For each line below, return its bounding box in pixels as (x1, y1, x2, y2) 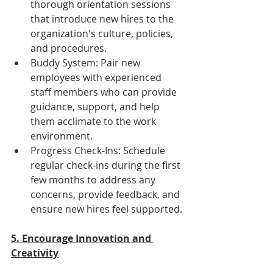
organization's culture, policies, (30, 26, 175, 40)
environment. (30, 129, 93, 143)
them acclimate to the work (30, 114, 158, 128)
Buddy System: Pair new (30, 55, 143, 69)
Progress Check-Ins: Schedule (30, 143, 168, 157)
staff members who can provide (30, 85, 179, 99)
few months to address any (30, 172, 158, 186)
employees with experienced (30, 70, 164, 84)
